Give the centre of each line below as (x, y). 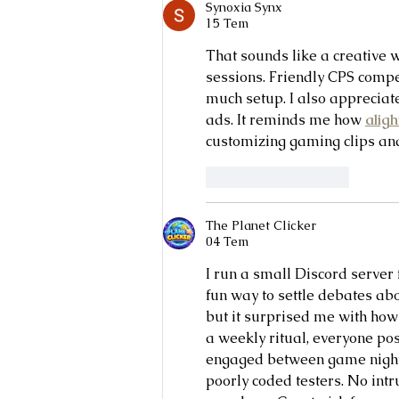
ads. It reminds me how (285, 119)
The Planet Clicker (261, 225)
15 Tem (227, 23)
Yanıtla (329, 177)
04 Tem (227, 241)
